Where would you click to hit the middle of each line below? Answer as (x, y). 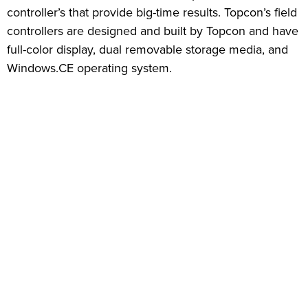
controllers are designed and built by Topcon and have (153, 31)
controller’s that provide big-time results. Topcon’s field (152, 12)
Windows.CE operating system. (89, 68)
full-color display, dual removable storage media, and (147, 49)
